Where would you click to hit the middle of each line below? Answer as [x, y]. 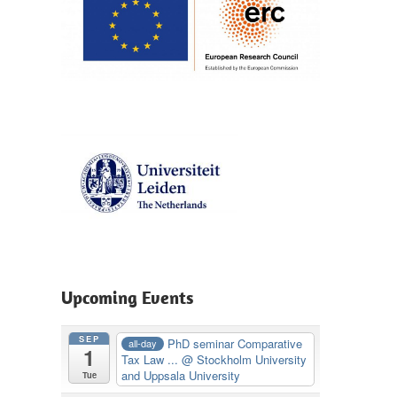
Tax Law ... [152, 359]
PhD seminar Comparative [234, 343]
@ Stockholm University [245, 359]
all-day [142, 343]
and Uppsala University [181, 375]
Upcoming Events [127, 298]
